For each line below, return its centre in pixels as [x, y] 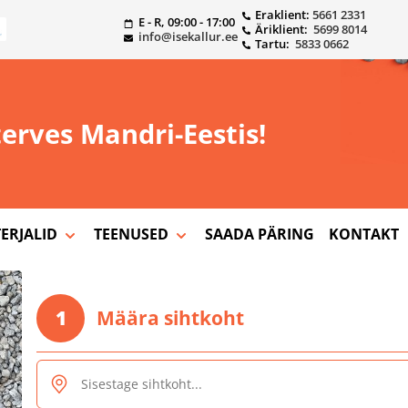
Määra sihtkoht [168, 318]
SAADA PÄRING [259, 234]
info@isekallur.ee [188, 36]
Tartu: [275, 44]
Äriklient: [284, 29]
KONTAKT [363, 234]
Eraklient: [283, 15]
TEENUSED [133, 234]
